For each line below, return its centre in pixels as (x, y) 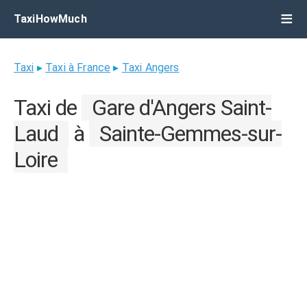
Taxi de (48, 108)
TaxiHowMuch (50, 19)
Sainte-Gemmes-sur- (191, 134)
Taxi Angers (150, 67)
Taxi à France (78, 67)
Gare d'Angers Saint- (182, 108)
